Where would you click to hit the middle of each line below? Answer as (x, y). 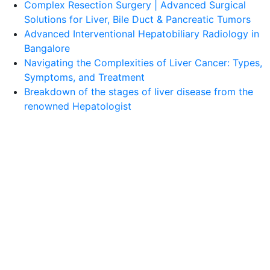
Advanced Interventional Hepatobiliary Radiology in (142, 34)
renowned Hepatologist (78, 106)
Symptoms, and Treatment (84, 77)
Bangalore (47, 48)
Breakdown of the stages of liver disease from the (139, 92)
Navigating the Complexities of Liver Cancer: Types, (143, 63)
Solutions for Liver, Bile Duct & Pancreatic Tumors (137, 19)
